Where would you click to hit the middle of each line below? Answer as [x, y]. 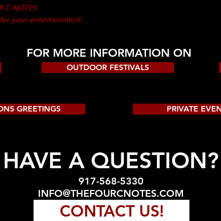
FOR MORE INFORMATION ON [109, 53]
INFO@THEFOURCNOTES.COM [111, 193]
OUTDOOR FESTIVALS [108, 67]
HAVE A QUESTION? [111, 160]
